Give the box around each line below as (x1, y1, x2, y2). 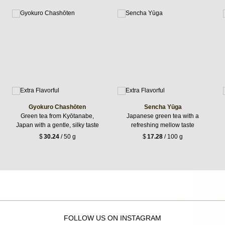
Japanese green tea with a (127, 112, 199, 120)
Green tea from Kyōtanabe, (21, 112, 94, 120)
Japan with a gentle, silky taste (16, 121, 99, 129)
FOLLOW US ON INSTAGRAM (64, 213, 161, 222)
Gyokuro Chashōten (29, 103, 86, 110)
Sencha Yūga (144, 103, 182, 110)
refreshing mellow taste (131, 121, 194, 129)
